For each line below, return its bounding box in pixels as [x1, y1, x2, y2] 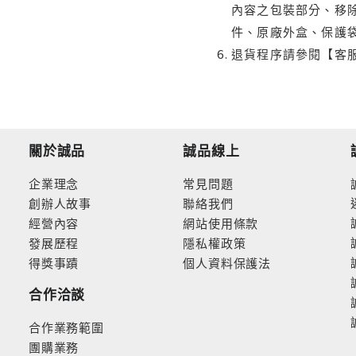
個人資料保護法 [183, 254, 272, 271]
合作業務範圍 [29, 319, 104, 335]
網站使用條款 [183, 215, 259, 231]
